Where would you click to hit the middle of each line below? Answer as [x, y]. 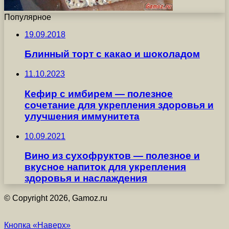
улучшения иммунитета [82, 116]
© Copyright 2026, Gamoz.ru [56, 198]
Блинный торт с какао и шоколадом [112, 54]
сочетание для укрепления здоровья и [119, 105]
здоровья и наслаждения [86, 178]
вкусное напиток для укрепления [105, 167]
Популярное [28, 17]
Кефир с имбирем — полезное [99, 94]
